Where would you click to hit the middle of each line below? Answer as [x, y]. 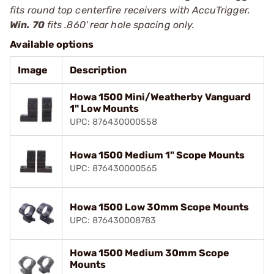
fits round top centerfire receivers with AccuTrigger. [130, 10]
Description [98, 70]
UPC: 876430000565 [113, 168]
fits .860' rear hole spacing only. [120, 24]
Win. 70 [27, 24]
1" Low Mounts [104, 108]
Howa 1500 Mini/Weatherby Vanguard [160, 97]
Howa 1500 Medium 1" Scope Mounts [157, 155]
